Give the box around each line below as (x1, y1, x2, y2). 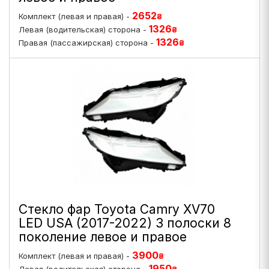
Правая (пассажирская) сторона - (19, 38, 156, 47)
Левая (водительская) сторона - (19, 25, 149, 34)
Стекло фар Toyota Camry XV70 (19, 202, 215, 217)
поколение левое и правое (19, 229, 187, 244)
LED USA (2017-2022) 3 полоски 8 (19, 216, 231, 231)
